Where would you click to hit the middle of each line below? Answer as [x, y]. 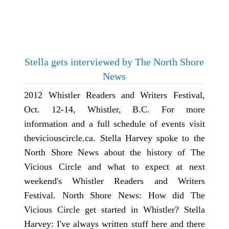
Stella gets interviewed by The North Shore [114, 62]
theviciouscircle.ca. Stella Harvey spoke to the [114, 138]
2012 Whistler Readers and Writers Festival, [114, 95]
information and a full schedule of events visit [114, 124]
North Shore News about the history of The [114, 153]
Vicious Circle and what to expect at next [114, 167]
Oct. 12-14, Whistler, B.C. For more [114, 110]
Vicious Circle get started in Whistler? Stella [114, 210]
